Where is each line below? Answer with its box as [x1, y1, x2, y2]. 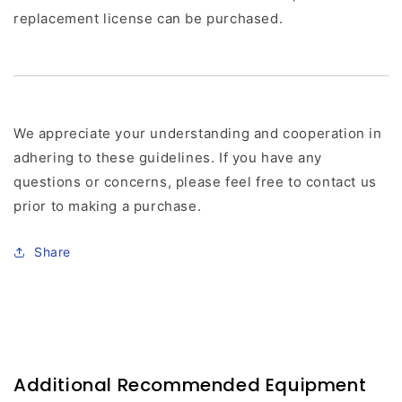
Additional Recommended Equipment [13, 372, 367, 398]
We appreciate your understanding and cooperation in [13, 125, 382, 143]
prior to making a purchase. [13, 197, 202, 215]
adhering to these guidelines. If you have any [13, 149, 323, 167]
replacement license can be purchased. [13, 10, 284, 28]
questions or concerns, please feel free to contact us [13, 173, 377, 191]
